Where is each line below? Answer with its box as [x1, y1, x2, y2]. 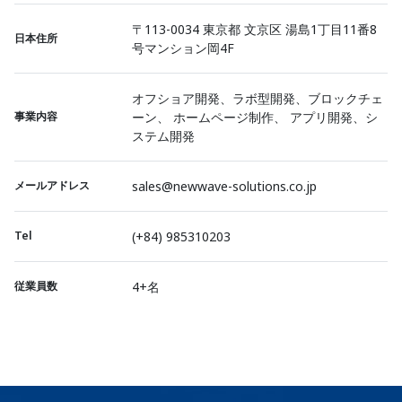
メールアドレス [14, 178, 90, 193]
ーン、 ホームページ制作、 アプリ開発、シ [132, 109, 378, 126]
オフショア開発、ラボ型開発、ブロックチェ [132, 90, 383, 107]
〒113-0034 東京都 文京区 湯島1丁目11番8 [132, 21, 377, 38]
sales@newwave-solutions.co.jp [132, 178, 317, 195]
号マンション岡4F [132, 39, 234, 57]
